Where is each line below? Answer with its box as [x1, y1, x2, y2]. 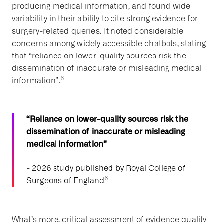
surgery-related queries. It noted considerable [12, 26, 184, 36]
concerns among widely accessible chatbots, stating [12, 39, 206, 49]
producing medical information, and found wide [12, 1, 191, 11]
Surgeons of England [26, 176, 105, 186]
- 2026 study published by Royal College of [26, 164, 185, 173]
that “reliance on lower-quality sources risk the [12, 51, 186, 61]
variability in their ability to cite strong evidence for [12, 14, 198, 24]
